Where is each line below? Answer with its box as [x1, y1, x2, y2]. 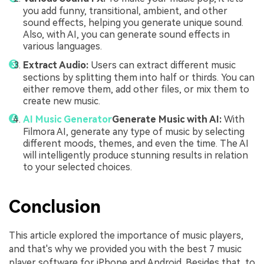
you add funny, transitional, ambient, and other [23, 5, 227, 17]
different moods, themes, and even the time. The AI [23, 138, 249, 150]
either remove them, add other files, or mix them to [23, 83, 249, 95]
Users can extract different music [91, 59, 236, 71]
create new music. [23, 95, 100, 107]
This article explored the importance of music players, [9, 230, 243, 242]
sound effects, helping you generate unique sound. [23, 17, 243, 29]
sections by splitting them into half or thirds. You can [23, 71, 255, 83]
